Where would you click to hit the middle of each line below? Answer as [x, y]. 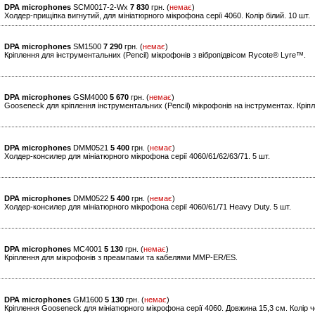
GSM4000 [90, 97]
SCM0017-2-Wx [101, 7]
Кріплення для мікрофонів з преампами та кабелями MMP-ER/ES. [121, 258]
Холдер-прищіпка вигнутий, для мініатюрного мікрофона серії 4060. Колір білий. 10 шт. [157, 16]
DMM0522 [91, 199]
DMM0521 [91, 148]
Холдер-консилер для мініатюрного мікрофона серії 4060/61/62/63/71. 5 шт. [137, 156]
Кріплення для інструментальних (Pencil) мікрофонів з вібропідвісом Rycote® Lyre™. [155, 55]
